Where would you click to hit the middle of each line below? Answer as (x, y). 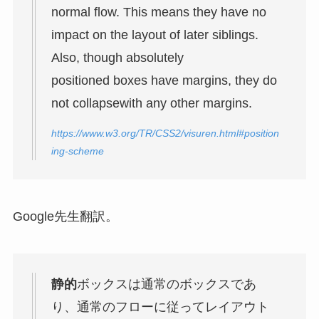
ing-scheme (77, 151)
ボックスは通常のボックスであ (166, 284)
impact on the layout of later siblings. (155, 35)
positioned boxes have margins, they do (164, 80)
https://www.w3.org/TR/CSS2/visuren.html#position (165, 134)
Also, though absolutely (117, 57)
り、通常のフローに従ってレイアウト (160, 307)
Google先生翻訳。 (65, 216)
